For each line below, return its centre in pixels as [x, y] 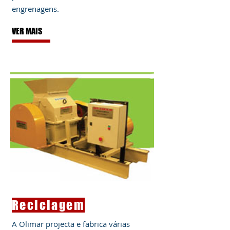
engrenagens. [35, 9]
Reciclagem [48, 205]
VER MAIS [27, 31]
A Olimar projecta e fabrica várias [71, 224]
